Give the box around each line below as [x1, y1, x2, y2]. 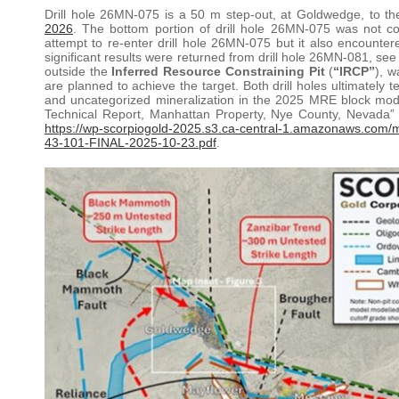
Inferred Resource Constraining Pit [111, 64, 330, 79]
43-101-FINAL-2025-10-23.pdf [45, 135, 216, 151]
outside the [45, 64, 112, 79]
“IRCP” [333, 64, 376, 79]
